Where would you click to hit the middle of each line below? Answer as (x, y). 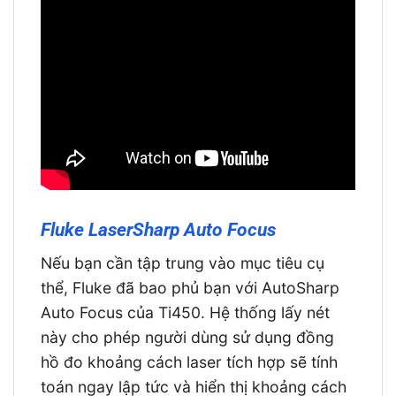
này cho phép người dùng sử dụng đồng (187, 337)
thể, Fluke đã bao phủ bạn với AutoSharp (190, 287)
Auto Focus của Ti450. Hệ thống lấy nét (185, 312)
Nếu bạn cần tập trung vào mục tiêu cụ (183, 263)
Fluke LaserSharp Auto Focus (158, 230)
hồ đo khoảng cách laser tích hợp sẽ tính (189, 362)
